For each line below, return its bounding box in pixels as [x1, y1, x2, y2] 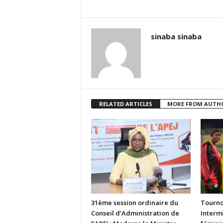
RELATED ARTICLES [99, 100, 152, 108]
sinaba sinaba [150, 31, 202, 41]
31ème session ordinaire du [91, 198, 178, 207]
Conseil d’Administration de [91, 209, 179, 218]
